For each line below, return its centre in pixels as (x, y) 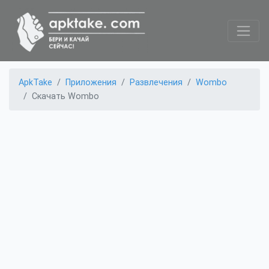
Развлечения (156, 83)
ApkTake (35, 83)
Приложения (91, 83)
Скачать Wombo (65, 97)
